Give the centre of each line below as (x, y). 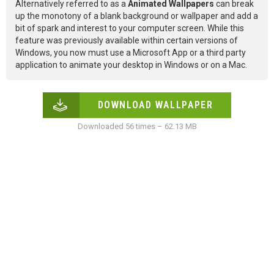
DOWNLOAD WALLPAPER (155, 105)
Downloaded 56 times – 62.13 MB (137, 127)
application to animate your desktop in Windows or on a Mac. (131, 65)
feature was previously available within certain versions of (127, 41)
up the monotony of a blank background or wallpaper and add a (137, 16)
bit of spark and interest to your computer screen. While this (130, 28)
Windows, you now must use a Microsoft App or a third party (131, 53)
